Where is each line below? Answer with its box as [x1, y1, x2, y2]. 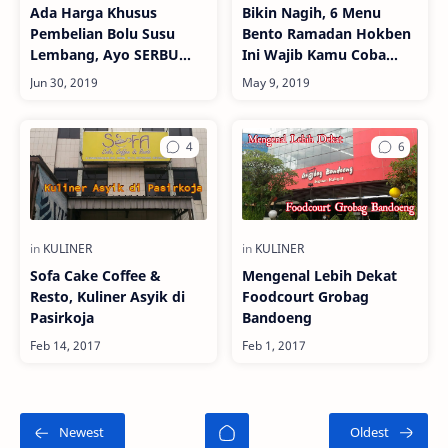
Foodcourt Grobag [241, 287, 369, 307]
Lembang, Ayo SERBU [30, 45, 179, 65]
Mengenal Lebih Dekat [241, 266, 397, 286]
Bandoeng [241, 308, 312, 328]
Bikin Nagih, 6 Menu [241, 3, 381, 23]
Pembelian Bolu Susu [30, 24, 175, 44]
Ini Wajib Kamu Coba [241, 45, 386, 65]
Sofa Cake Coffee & [30, 266, 161, 286]
